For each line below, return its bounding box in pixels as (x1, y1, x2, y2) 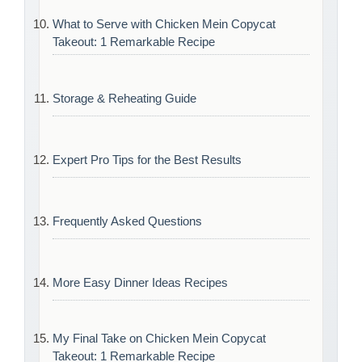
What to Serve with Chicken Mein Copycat (53, 17, 276, 32)
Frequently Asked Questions (53, 213, 202, 228)
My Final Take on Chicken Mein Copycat (53, 331, 266, 346)
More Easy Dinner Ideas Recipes (53, 275, 228, 289)
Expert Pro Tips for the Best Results (53, 152, 242, 166)
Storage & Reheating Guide (53, 90, 196, 105)
